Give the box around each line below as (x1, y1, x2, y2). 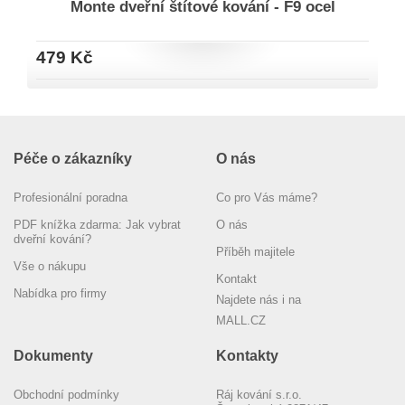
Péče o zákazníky (14, 151, 132, 166)
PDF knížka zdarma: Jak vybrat (14, 218, 181, 231)
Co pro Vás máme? (216, 191, 317, 204)
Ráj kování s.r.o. (216, 388, 302, 401)
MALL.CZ (216, 314, 266, 327)
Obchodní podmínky (14, 388, 119, 401)
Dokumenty (14, 348, 93, 363)
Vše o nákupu (14, 259, 86, 273)
